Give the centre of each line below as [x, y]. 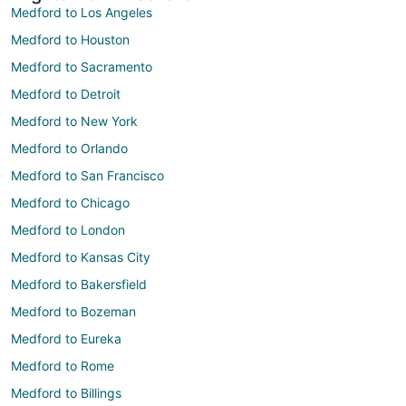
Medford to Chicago [70, 203]
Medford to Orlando [69, 148]
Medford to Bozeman [73, 311]
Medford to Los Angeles [82, 12]
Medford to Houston [70, 39]
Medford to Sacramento [82, 67]
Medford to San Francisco [87, 175]
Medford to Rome [63, 366]
